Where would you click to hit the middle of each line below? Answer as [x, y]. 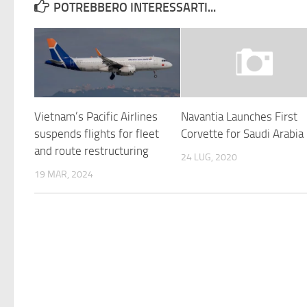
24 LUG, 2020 [209, 157]
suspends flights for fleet [97, 133]
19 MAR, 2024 [64, 174]
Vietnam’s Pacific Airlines [96, 116]
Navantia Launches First [240, 116]
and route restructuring [94, 150]
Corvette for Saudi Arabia [243, 133]
